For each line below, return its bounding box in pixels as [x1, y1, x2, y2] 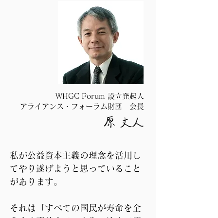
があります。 [10, 177, 62, 186]
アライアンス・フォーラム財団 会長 [20, 103, 144, 110]
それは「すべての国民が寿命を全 [10, 203, 141, 212]
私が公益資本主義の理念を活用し [10, 151, 141, 160]
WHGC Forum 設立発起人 [55, 92, 144, 100]
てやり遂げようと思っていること [10, 164, 141, 173]
